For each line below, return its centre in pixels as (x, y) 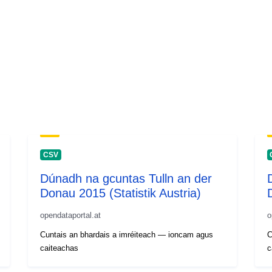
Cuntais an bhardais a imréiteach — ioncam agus (127, 234)
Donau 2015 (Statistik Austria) (121, 193)
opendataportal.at (71, 215)
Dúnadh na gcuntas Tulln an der (126, 178)
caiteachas (59, 248)
